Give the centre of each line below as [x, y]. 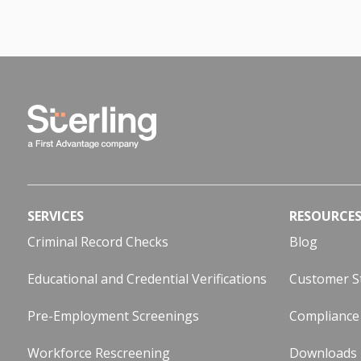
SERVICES [56, 216]
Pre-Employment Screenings [113, 315]
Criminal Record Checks [98, 241]
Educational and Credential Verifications [147, 278]
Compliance [324, 315]
